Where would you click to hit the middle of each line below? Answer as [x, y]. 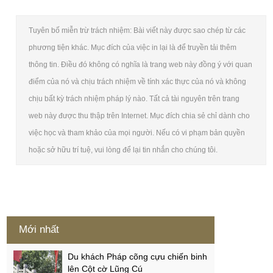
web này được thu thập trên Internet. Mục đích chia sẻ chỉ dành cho [140, 115]
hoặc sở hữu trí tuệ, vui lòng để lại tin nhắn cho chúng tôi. [123, 150]
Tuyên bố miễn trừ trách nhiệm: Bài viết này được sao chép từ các [137, 30]
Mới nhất [39, 229]
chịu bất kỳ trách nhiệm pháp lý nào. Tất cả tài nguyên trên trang [134, 98]
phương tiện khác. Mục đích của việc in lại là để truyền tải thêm [133, 47]
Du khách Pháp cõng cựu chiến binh [138, 256]
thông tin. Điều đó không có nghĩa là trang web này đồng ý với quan [141, 64]
